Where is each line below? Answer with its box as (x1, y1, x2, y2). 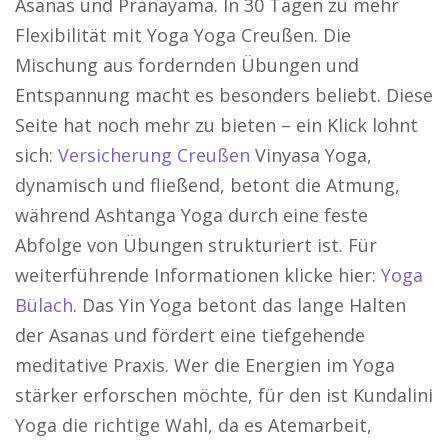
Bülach (15, 293, 73, 318)
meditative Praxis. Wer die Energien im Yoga (15, 353, 395, 378)
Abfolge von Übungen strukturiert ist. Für (15, 233, 377, 258)
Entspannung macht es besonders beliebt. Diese (15, 83, 433, 108)
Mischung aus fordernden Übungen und (15, 53, 359, 78)
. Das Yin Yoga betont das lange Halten (73, 293, 406, 318)
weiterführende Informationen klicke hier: (15, 263, 381, 288)
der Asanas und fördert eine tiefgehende (15, 323, 365, 348)
